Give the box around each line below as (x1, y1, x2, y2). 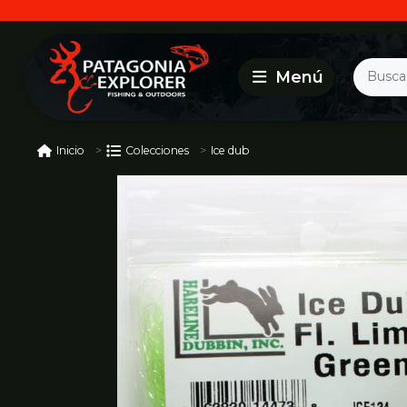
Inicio (56, 144, 84, 158)
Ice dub (211, 143, 250, 157)
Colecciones (125, 144, 189, 158)
